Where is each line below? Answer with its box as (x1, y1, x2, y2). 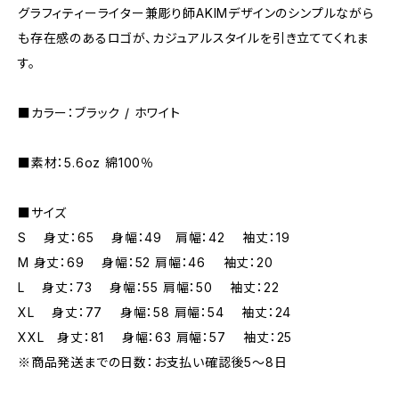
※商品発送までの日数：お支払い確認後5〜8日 (18, 354, 288, 370)
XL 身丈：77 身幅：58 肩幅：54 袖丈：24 (18, 305, 292, 320)
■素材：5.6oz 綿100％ (18, 155, 154, 170)
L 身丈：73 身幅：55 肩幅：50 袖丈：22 (18, 280, 280, 295)
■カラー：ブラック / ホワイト (18, 105, 181, 120)
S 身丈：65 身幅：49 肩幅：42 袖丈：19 (18, 230, 290, 245)
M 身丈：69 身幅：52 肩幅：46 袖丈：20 (18, 255, 273, 270)
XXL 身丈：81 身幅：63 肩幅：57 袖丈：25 (18, 330, 293, 345)
